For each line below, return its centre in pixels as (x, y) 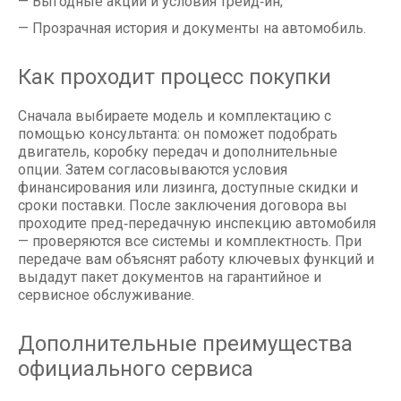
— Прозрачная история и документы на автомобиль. (192, 29)
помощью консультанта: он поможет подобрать (178, 134)
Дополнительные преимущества (185, 344)
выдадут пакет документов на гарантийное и (170, 277)
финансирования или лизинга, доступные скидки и (188, 188)
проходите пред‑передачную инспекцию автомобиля (197, 224)
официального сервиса (136, 369)
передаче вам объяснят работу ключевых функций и (196, 260)
